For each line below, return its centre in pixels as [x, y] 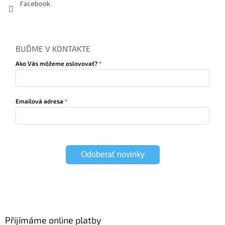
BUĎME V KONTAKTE [53, 48]
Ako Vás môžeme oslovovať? [57, 63]
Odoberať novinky [113, 154]
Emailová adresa [40, 101]
